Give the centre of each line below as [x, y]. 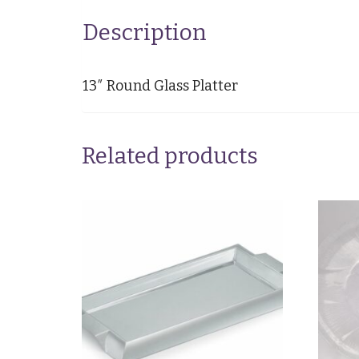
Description [145, 32]
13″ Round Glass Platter [160, 85]
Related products [170, 155]
